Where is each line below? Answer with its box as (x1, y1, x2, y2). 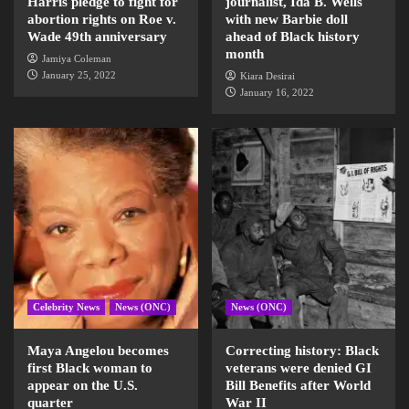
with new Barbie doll (225, 12, 348, 26)
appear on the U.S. (27, 378, 138, 393)
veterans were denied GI (225, 361, 372, 375)
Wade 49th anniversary (27, 29, 171, 44)
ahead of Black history (225, 29, 360, 44)
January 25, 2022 (42, 69, 116, 80)
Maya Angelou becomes (27, 343, 169, 358)
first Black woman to (27, 361, 152, 375)
